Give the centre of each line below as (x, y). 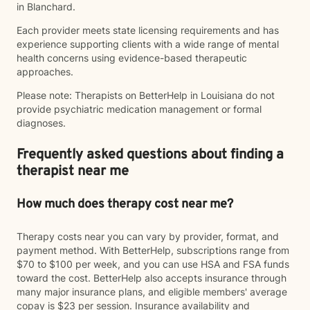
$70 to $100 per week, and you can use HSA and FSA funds (153, 264)
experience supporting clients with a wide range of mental (148, 44)
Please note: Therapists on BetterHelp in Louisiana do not (146, 95)
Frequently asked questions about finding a (150, 155)
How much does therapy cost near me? (125, 204)
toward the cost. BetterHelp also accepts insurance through (152, 278)
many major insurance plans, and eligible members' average (152, 292)
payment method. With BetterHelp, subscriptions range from (153, 250)
